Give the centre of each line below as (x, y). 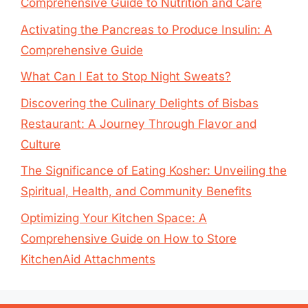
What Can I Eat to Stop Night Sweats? (126, 76)
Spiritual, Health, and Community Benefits (136, 191)
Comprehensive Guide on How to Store (129, 238)
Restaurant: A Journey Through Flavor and (139, 123)
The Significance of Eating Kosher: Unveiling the (154, 170)
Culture (41, 144)
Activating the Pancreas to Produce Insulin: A (146, 29)
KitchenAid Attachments (88, 259)
